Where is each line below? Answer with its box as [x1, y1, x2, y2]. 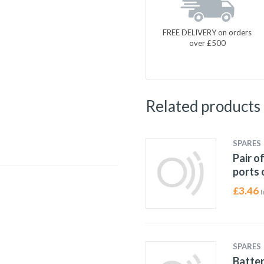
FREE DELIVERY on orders [163, 27, 252, 37]
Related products [145, 97, 260, 115]
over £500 [189, 38, 226, 48]
